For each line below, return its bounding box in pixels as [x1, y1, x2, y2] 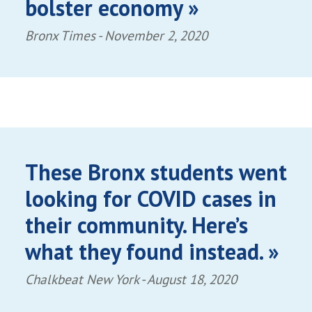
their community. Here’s [24, 210, 248, 240]
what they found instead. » [24, 236, 279, 266]
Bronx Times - [24, 26, 104, 45]
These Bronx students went [24, 157, 287, 187]
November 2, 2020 [104, 26, 208, 45]
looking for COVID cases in [24, 183, 276, 213]
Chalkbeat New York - [24, 270, 147, 288]
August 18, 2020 [146, 270, 237, 288]
